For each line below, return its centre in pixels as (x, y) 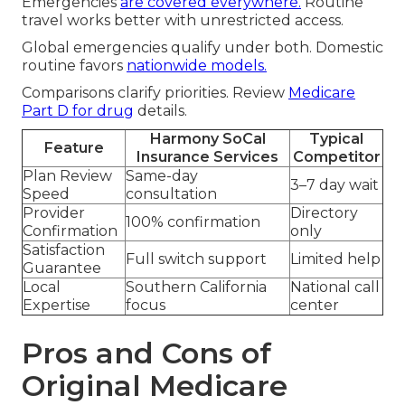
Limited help (335, 259)
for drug (101, 111)
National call (335, 287)
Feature (74, 148)
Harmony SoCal (207, 139)
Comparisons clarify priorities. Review (155, 93)
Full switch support (196, 259)
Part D (45, 111)
